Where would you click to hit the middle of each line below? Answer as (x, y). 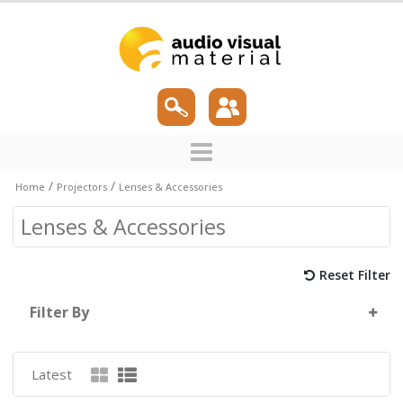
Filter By (59, 313)
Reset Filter (355, 275)
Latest (51, 375)
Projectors (82, 186)
